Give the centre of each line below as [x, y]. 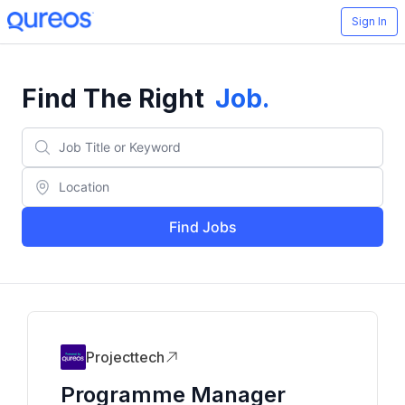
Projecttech [125, 357]
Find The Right [113, 99]
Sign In [369, 21]
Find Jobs [202, 227]
